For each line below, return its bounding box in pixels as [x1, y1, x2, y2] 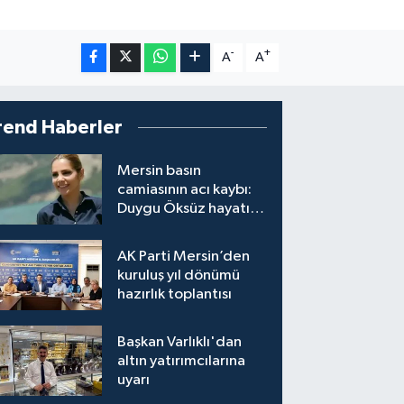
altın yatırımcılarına [117, 353, 246, 369]
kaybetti [117, 219, 175, 235]
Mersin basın [117, 162, 202, 179]
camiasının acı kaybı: [117, 181, 252, 197]
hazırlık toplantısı [117, 286, 233, 302]
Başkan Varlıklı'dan [117, 334, 243, 350]
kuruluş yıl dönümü [117, 267, 241, 283]
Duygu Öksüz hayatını [117, 200, 262, 216]
